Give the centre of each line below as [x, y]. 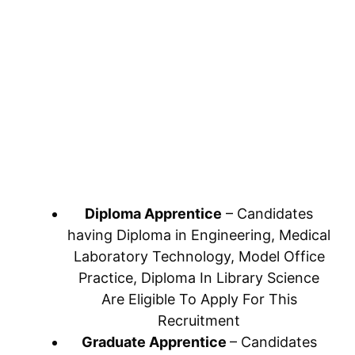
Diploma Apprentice [153, 214]
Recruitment [199, 321]
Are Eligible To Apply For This [199, 299]
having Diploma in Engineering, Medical [199, 235]
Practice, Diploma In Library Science [199, 278]
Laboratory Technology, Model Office [199, 256]
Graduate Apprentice [155, 342]
